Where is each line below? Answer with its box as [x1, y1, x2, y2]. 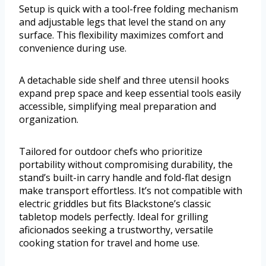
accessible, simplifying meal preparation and [19, 100, 216, 113]
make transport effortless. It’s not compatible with [19, 184, 242, 198]
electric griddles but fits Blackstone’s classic [19, 197, 211, 211]
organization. [19, 113, 78, 126]
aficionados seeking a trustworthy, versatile [19, 223, 213, 237]
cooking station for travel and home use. [19, 236, 199, 250]
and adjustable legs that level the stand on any [19, 15, 226, 29]
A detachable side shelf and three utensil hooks [19, 74, 229, 87]
